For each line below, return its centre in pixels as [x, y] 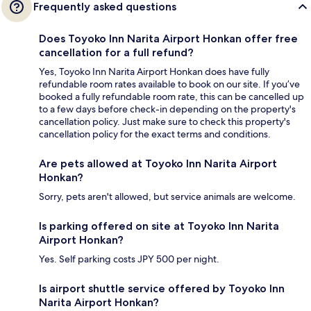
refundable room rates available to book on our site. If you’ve [169, 84]
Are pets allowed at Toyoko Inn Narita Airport [158, 164]
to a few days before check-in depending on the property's [167, 109]
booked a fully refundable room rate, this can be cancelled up [171, 97]
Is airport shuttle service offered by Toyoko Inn [162, 289]
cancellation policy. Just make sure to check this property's [165, 122]
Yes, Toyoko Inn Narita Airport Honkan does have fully [154, 72]
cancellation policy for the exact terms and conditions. [155, 134]
